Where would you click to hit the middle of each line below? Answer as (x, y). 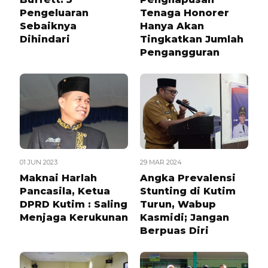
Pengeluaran (54, 13)
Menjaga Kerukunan (74, 217)
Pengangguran (180, 52)
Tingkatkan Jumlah (192, 39)
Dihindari (45, 39)
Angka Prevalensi (188, 178)
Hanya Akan (172, 26)
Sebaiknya (48, 26)
